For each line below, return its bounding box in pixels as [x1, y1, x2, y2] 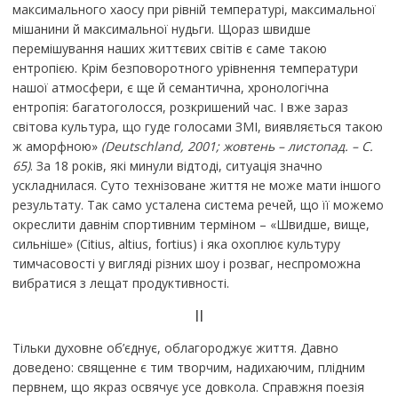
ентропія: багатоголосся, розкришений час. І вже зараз [12, 99, 348, 116]
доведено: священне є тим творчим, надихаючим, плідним [12, 359, 365, 377]
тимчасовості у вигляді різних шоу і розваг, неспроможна [12, 255, 361, 273]
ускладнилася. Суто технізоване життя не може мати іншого [12, 177, 381, 195]
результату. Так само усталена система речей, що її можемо [12, 196, 384, 214]
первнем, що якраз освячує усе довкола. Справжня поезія [12, 378, 364, 396]
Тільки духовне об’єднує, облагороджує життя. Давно [12, 339, 338, 357]
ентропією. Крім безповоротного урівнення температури [12, 60, 358, 77]
